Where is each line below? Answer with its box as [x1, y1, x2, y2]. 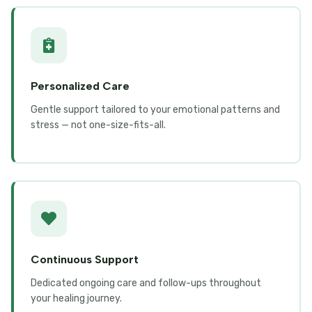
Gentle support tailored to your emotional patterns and [31, 103, 280, 116]
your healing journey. [31, 292, 122, 305]
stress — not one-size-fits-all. [31, 118, 166, 131]
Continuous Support [31, 253, 139, 267]
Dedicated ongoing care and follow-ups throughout [31, 277, 261, 290]
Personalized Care [31, 79, 130, 93]
